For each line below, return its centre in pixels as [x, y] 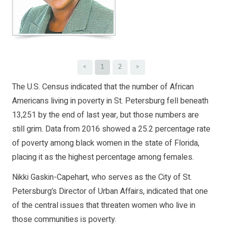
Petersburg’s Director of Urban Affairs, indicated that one [110, 192]
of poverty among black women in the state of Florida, [106, 143]
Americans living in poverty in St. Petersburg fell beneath [110, 101]
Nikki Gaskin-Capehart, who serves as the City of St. [102, 178]
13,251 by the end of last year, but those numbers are [105, 115]
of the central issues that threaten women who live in [104, 206]
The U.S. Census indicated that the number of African [103, 87]
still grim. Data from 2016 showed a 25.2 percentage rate [111, 129]
